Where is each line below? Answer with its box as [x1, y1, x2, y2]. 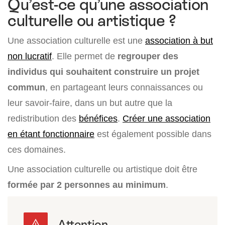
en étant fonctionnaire [8, 129, 94, 140]
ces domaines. [8, 144, 66, 155]
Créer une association [123, 113, 210, 124]
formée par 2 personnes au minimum [8, 179, 166, 190]
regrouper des [118, 51, 178, 62]
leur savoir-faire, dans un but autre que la [8, 97, 172, 108]
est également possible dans [94, 129, 211, 140]
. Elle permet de [52, 51, 118, 62]
